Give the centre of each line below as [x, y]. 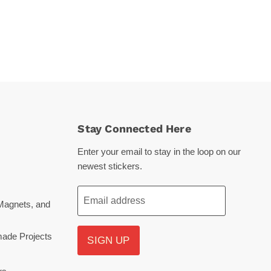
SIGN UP [109, 241]
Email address [115, 201]
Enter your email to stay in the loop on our [159, 152]
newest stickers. [110, 166]
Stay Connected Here [134, 129]
